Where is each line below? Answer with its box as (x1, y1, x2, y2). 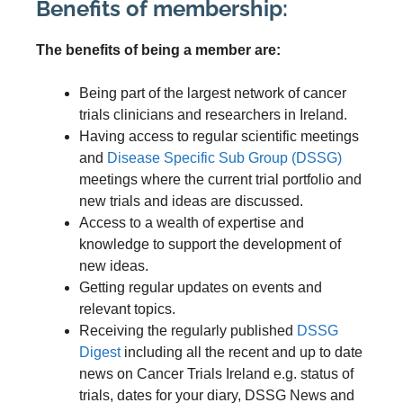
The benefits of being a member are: (36, 42, 281, 58)
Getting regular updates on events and (79, 280, 322, 295)
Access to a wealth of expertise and (79, 215, 304, 230)
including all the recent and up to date (121, 345, 363, 360)
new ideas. (79, 258, 148, 273)
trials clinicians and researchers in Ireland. (79, 107, 347, 122)
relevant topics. (79, 301, 175, 317)
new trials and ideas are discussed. (79, 193, 303, 209)
